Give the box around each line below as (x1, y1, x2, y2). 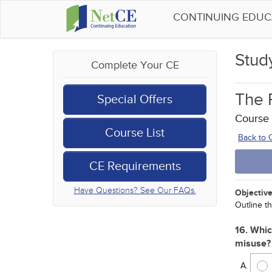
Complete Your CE (90, 59, 179, 72)
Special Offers (97, 92, 172, 107)
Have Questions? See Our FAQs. (73, 185, 196, 195)
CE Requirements (89, 159, 181, 174)
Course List (105, 126, 165, 140)
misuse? (235, 237, 271, 250)
